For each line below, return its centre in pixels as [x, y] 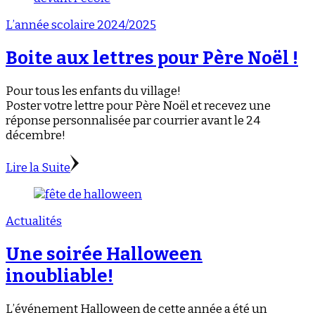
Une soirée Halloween [104, 255]
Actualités [34, 221]
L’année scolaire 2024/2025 [81, 25]
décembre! [36, 136]
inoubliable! [59, 276]
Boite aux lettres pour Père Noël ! [152, 58]
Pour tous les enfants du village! [93, 91]
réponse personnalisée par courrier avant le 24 [133, 121]
